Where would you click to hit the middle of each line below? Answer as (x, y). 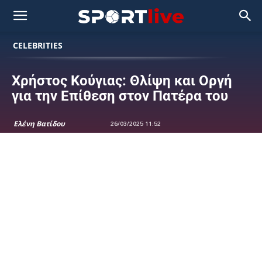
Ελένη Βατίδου (39, 124)
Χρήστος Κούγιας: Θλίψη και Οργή (122, 81)
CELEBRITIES (38, 45)
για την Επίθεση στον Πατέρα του (120, 96)
